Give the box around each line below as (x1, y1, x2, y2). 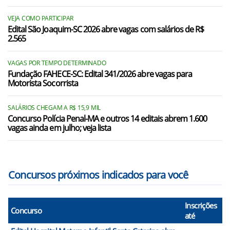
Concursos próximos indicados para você (8, 168, 188, 182)
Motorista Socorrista (8, 78, 78, 89)
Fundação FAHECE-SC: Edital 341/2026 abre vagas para (8, 68, 193, 80)
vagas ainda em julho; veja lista (8, 122, 111, 133)
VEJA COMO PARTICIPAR (8, 14, 74, 23)
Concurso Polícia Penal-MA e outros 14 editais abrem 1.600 (8, 113, 207, 124)
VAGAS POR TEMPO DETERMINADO (8, 59, 106, 67)
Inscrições (185, 200, 217, 210)
